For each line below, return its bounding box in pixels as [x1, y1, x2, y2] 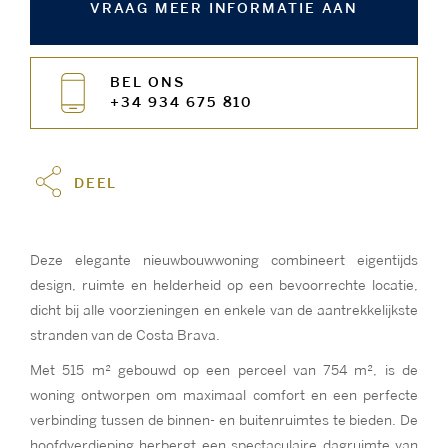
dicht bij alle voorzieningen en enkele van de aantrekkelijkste [30, 304, 418, 317]
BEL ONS [110, 76, 185, 89]
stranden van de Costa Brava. [30, 329, 220, 342]
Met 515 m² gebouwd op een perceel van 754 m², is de [30, 364, 418, 377]
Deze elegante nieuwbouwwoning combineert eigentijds [30, 254, 418, 267]
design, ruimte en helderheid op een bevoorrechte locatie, [30, 279, 418, 292]
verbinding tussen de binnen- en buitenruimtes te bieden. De [30, 414, 418, 427]
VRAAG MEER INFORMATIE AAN [90, 2, 358, 15]
